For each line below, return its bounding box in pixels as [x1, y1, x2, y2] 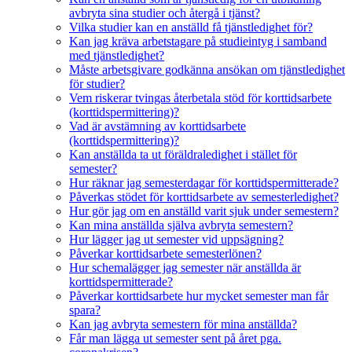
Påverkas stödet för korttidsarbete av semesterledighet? [69, 190, 339, 204]
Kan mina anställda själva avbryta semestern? [69, 218, 293, 233]
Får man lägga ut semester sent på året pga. [69, 332, 281, 346]
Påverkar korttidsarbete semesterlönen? [69, 247, 262, 261]
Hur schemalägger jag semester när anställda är [69, 261, 301, 275]
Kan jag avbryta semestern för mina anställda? [69, 317, 297, 332]
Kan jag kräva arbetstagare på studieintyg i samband [69, 35, 327, 49]
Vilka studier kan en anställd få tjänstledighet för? [69, 20, 313, 35]
